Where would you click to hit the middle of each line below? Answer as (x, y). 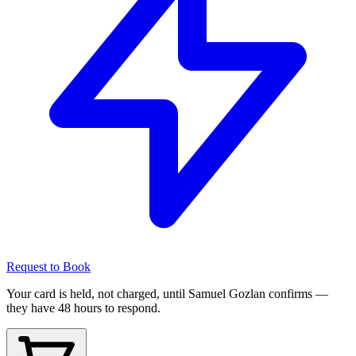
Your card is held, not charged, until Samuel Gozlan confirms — (167, 294)
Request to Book (48, 267)
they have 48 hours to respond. (83, 308)
